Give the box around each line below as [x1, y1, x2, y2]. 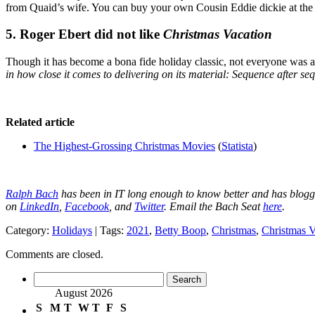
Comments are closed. [6, 248, 103, 261]
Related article [6, 116, 75, 129]
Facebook [65, 200, 109, 213]
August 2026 [55, 287, 112, 300]
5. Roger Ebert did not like [6, 27, 163, 42]
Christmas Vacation [163, 27, 272, 42]
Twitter [134, 200, 164, 213]
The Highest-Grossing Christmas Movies [34, 140, 215, 153]
